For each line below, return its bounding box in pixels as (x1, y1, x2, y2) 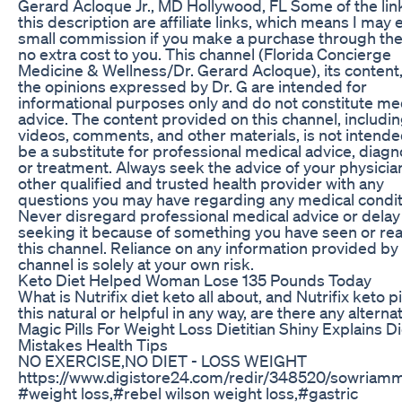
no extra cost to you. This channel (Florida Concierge (18, 43, 391, 64)
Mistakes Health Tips (18, 334, 168, 354)
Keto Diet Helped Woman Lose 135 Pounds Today (18, 269, 371, 290)
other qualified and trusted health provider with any (18, 172, 384, 193)
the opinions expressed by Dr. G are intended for (18, 75, 367, 96)
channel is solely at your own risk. (18, 253, 254, 274)
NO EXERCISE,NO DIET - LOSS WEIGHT (18, 350, 307, 371)
